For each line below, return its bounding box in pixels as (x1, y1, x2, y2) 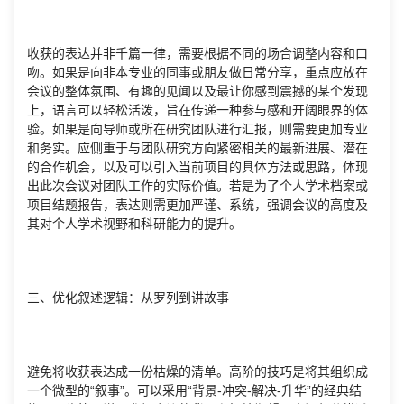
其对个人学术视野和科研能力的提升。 (27, 216, 242, 232)
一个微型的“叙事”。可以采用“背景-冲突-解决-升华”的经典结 (27, 383, 362, 399)
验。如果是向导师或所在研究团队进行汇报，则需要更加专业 (27, 122, 368, 137)
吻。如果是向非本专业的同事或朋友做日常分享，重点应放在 (27, 65, 368, 80)
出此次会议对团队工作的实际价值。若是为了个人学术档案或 (27, 179, 368, 194)
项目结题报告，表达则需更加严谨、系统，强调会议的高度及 (27, 197, 368, 213)
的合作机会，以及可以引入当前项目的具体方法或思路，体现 (27, 160, 368, 175)
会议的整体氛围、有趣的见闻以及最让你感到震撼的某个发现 (27, 84, 368, 99)
